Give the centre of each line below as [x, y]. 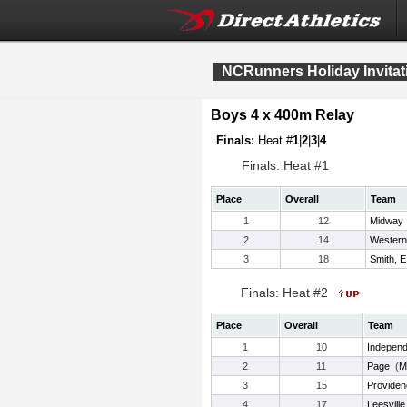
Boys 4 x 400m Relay [283, 115]
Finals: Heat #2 [286, 293]
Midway [387, 221]
